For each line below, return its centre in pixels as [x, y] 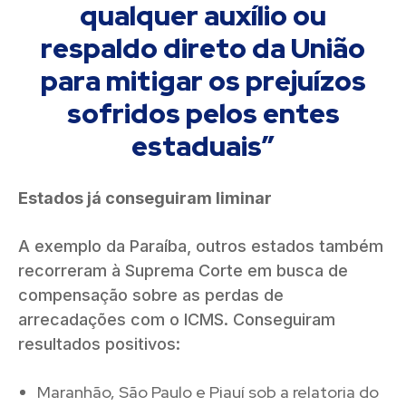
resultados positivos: [99, 343]
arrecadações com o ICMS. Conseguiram [177, 319]
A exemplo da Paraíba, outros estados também [201, 246]
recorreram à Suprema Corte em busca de [183, 270]
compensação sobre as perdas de [151, 295]
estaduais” [203, 145]
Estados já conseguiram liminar [147, 198]
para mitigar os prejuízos [203, 80]
